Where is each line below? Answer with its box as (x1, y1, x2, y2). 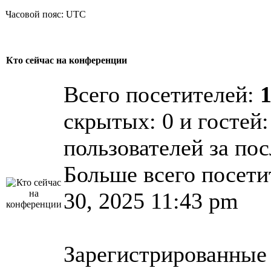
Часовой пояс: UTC (5, 9, 86, 19)
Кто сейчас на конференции (6, 55, 127, 66)
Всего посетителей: (64, 82, 260, 107)
